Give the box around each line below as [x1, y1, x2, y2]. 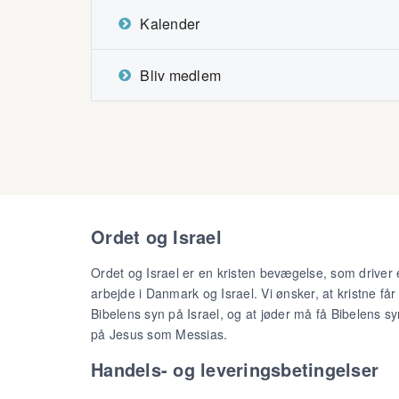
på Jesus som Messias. [91, 324, 228, 343]
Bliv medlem [140, 65, 221, 85]
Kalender [140, 13, 200, 34]
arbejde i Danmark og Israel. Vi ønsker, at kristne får [91, 283, 396, 302]
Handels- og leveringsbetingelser [91, 356, 379, 382]
